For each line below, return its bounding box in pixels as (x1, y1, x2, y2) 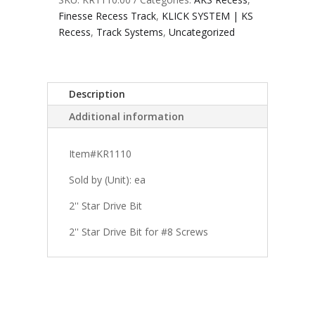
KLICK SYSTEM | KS (161, 8, 253, 22)
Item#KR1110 (69, 146, 132, 160)
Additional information (69, 109, 185, 123)
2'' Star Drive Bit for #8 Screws (69, 224, 209, 238)
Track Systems (96, 25, 163, 39)
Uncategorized (168, 25, 235, 39)
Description (69, 86, 126, 101)
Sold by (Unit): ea (69, 172, 146, 186)
